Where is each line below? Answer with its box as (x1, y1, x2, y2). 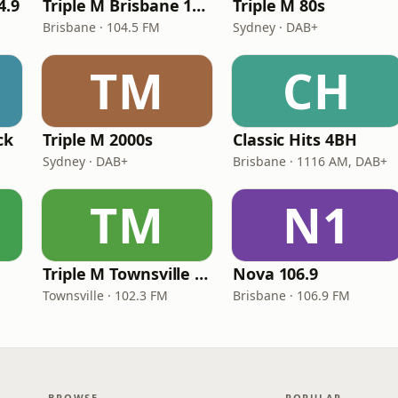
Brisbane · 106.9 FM (233, 287, 350, 304)
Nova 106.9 (233, 263, 319, 284)
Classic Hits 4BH (233, 129, 357, 150)
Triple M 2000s (43, 129, 153, 150)
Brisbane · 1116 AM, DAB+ (233, 153, 387, 170)
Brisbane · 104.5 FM (43, 19, 160, 36)
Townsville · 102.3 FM (43, 287, 168, 304)
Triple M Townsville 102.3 (195, 263, 209, 284)
